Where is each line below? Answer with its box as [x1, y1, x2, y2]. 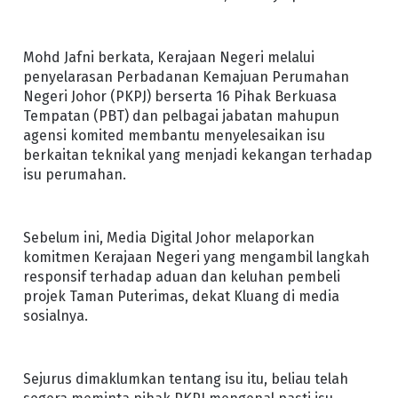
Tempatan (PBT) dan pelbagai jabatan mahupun [22, 107, 339, 124]
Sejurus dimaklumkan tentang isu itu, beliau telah [22, 370, 348, 388]
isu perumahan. [22, 165, 126, 183]
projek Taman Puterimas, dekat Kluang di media [22, 287, 339, 305]
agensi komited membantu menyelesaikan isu [22, 126, 325, 144]
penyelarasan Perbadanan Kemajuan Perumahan [22, 68, 349, 85]
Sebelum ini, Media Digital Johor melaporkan [22, 228, 314, 246]
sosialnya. [22, 306, 88, 324]
